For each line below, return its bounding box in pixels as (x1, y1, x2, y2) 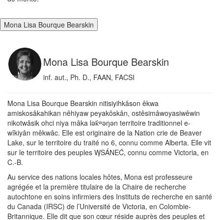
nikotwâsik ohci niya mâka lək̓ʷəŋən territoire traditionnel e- (7, 118, 191, 128)
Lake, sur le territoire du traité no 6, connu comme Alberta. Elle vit (7, 137, 211, 148)
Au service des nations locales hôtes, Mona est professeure (7, 172, 192, 182)
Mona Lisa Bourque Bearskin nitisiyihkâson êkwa (7, 98, 159, 109)
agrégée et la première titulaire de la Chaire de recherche (7, 182, 186, 192)
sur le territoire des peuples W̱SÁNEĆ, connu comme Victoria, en (7, 147, 209, 158)
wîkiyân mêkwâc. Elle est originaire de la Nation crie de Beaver (7, 128, 202, 138)
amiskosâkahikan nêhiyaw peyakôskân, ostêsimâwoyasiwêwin (7, 108, 200, 118)
